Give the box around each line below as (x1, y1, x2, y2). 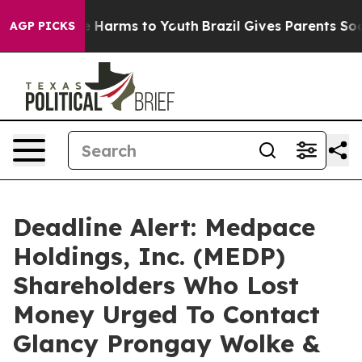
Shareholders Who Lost (13, 270, 299, 301)
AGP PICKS (10, 19, 75, 33)
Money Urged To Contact (13, 299, 320, 330)
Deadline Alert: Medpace (13, 212, 315, 242)
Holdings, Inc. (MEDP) (13, 241, 285, 271)
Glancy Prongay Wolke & (13, 328, 320, 359)
